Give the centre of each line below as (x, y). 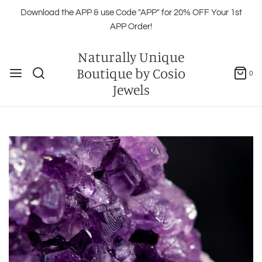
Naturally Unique (131, 57)
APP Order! (131, 27)
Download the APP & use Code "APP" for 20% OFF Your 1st (131, 13)
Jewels (131, 89)
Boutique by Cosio (131, 73)
